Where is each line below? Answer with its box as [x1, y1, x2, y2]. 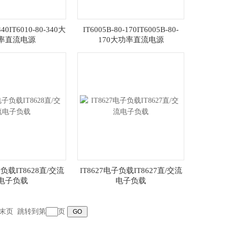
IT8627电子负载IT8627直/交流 [79, 166, 182, 175]
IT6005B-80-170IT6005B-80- [83, 25, 179, 34]
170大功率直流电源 [98, 36, 164, 44]
